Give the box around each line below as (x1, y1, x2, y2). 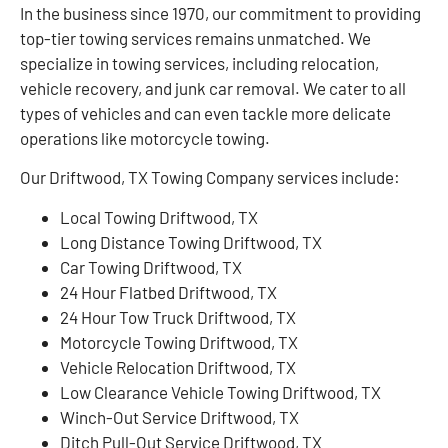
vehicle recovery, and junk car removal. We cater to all (20, 78, 406, 99)
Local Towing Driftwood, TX (60, 206, 258, 227)
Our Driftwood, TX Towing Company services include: (20, 167, 400, 188)
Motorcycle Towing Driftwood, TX (60, 331, 298, 352)
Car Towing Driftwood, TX (60, 256, 242, 277)
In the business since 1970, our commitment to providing (20, 3, 421, 24)
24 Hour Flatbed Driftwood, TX (60, 281, 277, 302)
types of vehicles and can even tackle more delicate (20, 103, 391, 124)
